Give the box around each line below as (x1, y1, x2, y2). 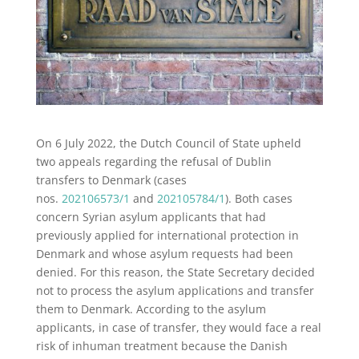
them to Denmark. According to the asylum (35, 301, 266, 317)
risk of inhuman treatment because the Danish (35, 337, 288, 353)
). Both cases (224, 190, 292, 206)
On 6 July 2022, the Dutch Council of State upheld (35, 135, 301, 151)
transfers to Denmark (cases (35, 171, 187, 188)
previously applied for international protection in (35, 227, 299, 243)
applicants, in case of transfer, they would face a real (35, 319, 321, 335)
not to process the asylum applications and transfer (35, 282, 314, 298)
